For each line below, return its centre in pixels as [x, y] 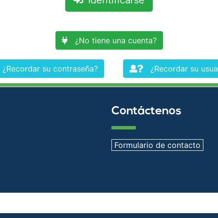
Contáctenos [146, 111]
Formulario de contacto [157, 145]
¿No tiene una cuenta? [116, 40]
